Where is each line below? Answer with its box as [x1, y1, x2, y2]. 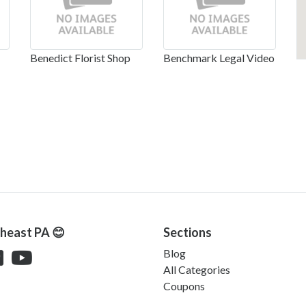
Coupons [163, 279, 205, 292]
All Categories [163, 262, 230, 276]
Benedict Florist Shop [30, 51, 130, 64]
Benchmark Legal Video [163, 51, 275, 64]
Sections [163, 224, 212, 240]
